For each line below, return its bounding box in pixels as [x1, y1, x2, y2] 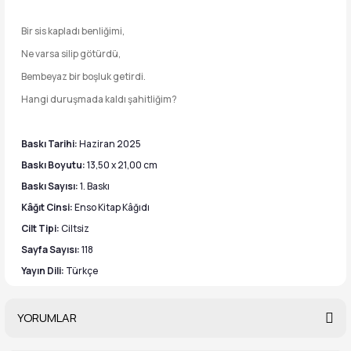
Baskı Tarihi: [21, 137, 79, 150]
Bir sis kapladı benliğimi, [21, 24, 125, 38]
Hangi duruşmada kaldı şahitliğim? [21, 92, 177, 106]
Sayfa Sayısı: [21, 243, 81, 256]
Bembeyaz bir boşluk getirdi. [21, 70, 146, 83]
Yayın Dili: [21, 264, 66, 277]
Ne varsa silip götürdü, [21, 47, 121, 60]
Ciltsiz [61, 222, 89, 235]
